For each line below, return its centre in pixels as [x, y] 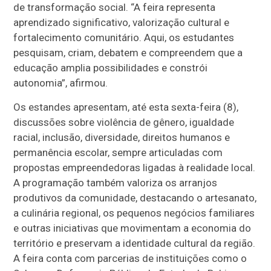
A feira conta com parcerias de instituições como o [130, 259]
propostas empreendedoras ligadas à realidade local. [135, 168]
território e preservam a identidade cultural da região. [135, 243]
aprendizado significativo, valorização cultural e [122, 23]
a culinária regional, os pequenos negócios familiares [134, 213]
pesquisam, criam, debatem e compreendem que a [128, 53]
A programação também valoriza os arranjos [116, 183]
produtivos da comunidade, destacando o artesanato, [135, 198]
